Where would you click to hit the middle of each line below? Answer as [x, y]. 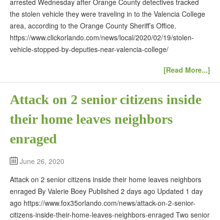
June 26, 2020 [42, 161]
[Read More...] [187, 70]
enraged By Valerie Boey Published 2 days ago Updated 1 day [106, 191]
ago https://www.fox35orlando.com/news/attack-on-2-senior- [103, 203]
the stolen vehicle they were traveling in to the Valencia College [108, 14]
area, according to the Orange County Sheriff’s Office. [93, 25]
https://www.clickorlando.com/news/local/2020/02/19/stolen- [102, 37]
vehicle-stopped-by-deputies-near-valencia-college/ [89, 49]
